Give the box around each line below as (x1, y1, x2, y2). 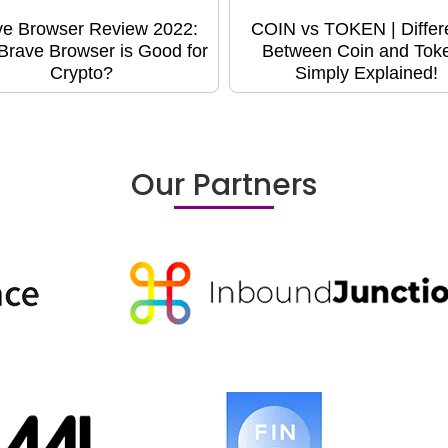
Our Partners (131, 164, 317, 207)
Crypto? (50, 63, 113, 84)
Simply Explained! (295, 63, 438, 84)
